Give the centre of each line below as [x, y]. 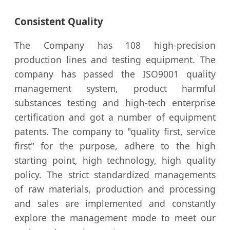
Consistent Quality [59, 21]
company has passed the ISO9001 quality [115, 74]
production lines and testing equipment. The [115, 60]
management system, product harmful [115, 89]
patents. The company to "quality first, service [115, 132]
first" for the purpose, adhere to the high [115, 146]
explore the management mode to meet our [115, 218]
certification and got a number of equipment [115, 117]
